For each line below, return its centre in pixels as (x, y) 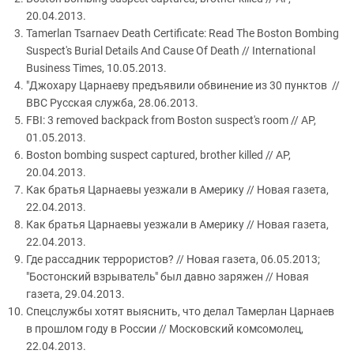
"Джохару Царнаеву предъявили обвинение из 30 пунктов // (183, 85)
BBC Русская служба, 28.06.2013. (112, 102)
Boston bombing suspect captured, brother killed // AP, (158, 154)
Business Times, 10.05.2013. (96, 68)
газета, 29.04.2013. (75, 294)
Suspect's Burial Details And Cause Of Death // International (171, 50)
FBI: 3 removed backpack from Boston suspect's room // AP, (171, 120)
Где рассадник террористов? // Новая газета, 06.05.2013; (173, 259)
